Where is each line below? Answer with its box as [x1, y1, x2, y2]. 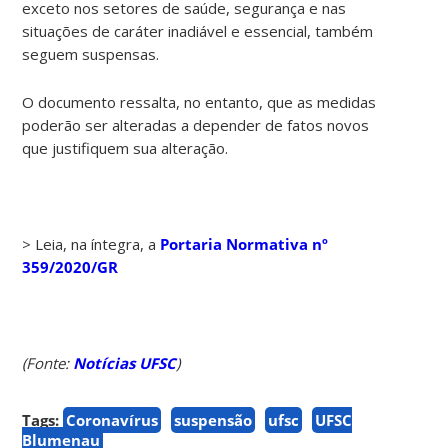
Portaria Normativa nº [160, 233, 329, 254]
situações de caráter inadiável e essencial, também [22, 20, 374, 41]
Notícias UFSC [73, 352, 177, 373]
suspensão [174, 409, 253, 430]
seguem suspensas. [22, 43, 160, 64]
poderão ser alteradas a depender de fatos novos [22, 114, 370, 135]
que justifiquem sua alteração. [22, 137, 229, 158]
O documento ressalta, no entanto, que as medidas [22, 91, 377, 112]
